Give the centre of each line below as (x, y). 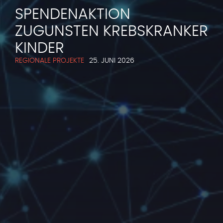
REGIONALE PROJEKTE (50, 61)
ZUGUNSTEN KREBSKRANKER (111, 32)
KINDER (40, 49)
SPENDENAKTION (73, 15)
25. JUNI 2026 (112, 61)
